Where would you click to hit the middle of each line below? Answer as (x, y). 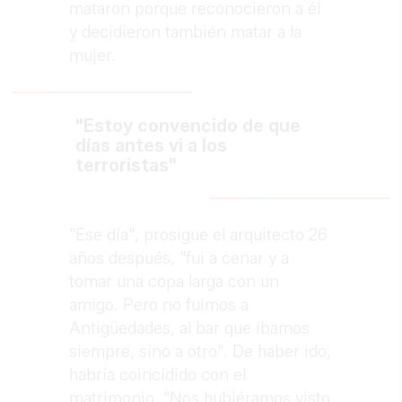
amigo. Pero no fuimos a (159, 306)
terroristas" (127, 166)
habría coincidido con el (158, 376)
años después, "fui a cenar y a (179, 259)
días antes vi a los (152, 146)
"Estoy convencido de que (188, 126)
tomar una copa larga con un (175, 282)
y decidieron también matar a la (186, 33)
